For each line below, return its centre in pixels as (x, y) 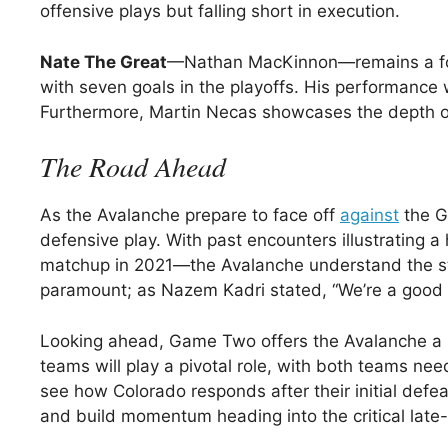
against (369, 215)
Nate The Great (103, 61)
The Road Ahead (133, 166)
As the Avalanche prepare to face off (190, 215)
